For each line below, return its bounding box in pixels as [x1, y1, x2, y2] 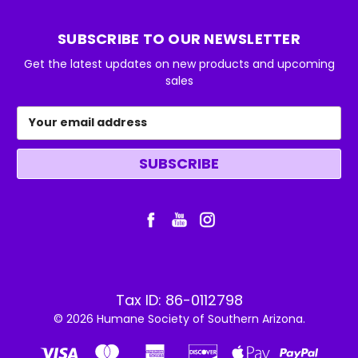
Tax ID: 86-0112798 [115, 289, 243, 310]
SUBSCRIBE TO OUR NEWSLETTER [58, 28, 300, 49]
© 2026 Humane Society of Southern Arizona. [53, 310, 305, 327]
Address [17, 122, 61, 139]
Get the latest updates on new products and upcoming [23, 55, 335, 72]
